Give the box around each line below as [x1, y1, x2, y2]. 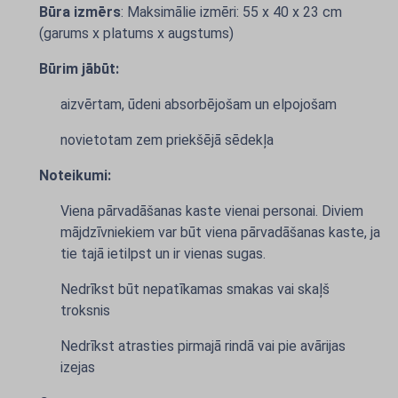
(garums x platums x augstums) [39, 25, 234, 42]
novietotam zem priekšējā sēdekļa [60, 131, 274, 148]
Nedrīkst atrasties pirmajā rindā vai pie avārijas [60, 338, 346, 354]
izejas [60, 359, 95, 376]
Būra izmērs [39, 4, 121, 20]
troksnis [60, 302, 110, 319]
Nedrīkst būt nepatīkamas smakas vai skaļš [60, 281, 330, 298]
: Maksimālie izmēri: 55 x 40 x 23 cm [121, 4, 342, 20]
